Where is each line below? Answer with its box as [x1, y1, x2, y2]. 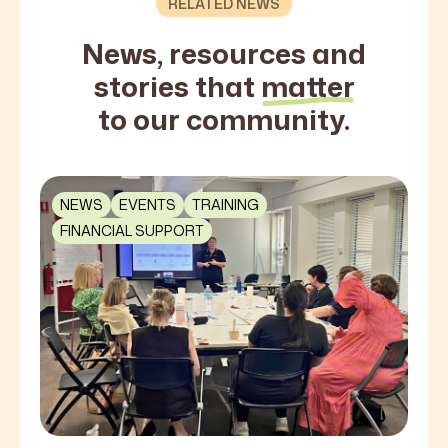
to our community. [98, 99, 350, 139]
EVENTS [119, 195, 176, 214]
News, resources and [82, 33, 366, 73]
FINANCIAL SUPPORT [60, 221, 204, 240]
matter [260, 66, 355, 106]
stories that [93, 66, 261, 106]
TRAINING [192, 195, 259, 214]
